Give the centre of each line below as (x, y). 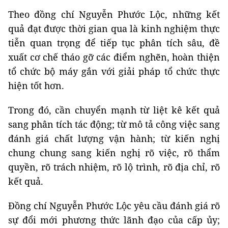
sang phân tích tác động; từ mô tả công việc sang (114, 124)
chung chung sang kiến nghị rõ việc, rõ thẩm (114, 153)
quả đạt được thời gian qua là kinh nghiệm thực (114, 28)
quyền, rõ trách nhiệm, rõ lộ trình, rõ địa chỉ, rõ (114, 167)
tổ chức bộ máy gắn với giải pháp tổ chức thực (114, 71)
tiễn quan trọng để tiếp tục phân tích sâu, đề (114, 43)
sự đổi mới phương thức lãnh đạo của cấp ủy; (114, 220)
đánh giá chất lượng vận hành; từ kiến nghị (114, 138)
